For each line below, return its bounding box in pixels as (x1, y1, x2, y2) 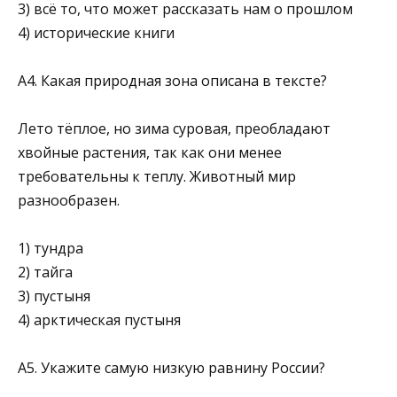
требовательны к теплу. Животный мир (18, 166, 296, 186)
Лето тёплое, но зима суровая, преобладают (18, 118, 331, 138)
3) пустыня (18, 286, 90, 307)
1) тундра (18, 238, 83, 259)
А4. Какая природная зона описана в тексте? (18, 70, 327, 90)
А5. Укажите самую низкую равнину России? (18, 358, 325, 378)
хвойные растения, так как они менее (18, 142, 282, 162)
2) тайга (18, 262, 73, 283)
